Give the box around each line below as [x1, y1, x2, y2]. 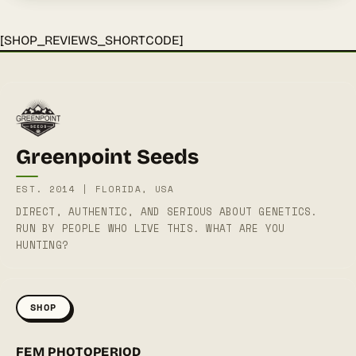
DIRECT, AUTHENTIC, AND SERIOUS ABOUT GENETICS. [16, 204, 318, 219]
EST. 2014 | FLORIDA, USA [16, 183, 175, 195]
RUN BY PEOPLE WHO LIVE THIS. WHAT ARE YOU [16, 221, 285, 236]
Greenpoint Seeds [16, 145, 199, 169]
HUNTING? [16, 238, 68, 253]
